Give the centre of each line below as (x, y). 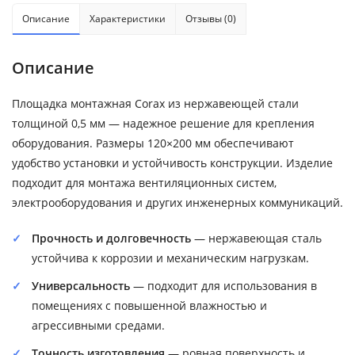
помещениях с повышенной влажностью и (149, 305)
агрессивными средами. (98, 325)
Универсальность (81, 286)
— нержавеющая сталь (256, 238)
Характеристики (128, 19)
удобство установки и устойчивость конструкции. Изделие (172, 163)
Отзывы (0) (211, 19)
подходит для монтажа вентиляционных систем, (144, 183)
